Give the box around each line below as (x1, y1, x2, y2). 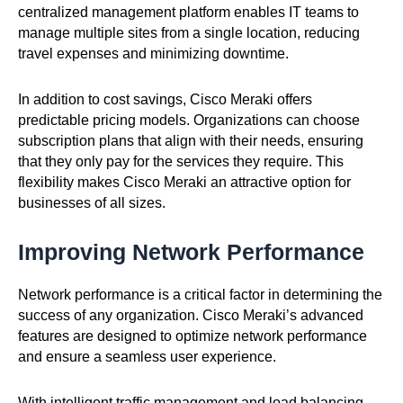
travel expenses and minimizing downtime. (18, 45, 289, 61)
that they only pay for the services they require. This (18, 153, 344, 169)
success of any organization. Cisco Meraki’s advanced (18, 307, 363, 323)
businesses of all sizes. (18, 194, 166, 210)
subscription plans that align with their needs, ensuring (18, 132, 363, 148)
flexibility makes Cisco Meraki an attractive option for (18, 174, 351, 190)
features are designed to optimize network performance (18, 327, 367, 344)
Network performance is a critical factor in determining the (18, 286, 382, 302)
